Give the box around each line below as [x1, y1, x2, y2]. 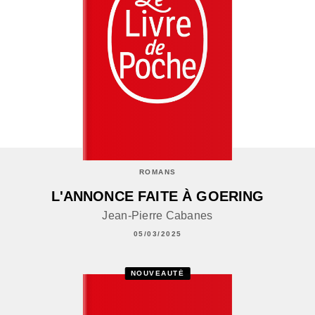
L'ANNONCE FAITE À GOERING [51, 188, 264, 204]
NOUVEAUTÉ [130, 269, 185, 278]
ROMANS [139, 167, 176, 176]
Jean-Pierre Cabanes [102, 209, 213, 221]
